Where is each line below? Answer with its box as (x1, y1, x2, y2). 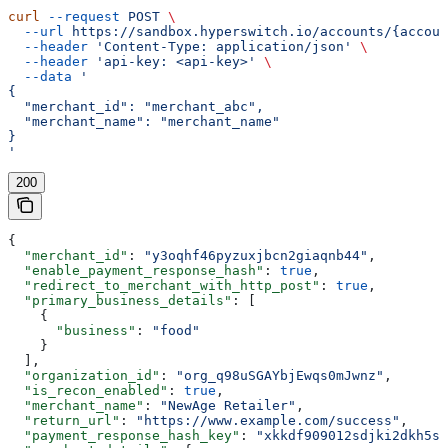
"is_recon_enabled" (8, 382, 168, 398)
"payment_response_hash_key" (8, 427, 240, 443)
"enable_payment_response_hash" (8, 262, 264, 278)
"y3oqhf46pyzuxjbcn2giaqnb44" (144, 247, 368, 263)
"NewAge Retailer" (160, 397, 296, 413)
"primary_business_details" (8, 292, 232, 308)
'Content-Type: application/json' (88, 38, 352, 54)
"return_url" (8, 412, 120, 428)
